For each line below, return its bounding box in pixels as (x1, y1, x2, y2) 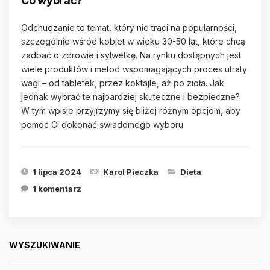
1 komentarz (33, 184, 81, 193)
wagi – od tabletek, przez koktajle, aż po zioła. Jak (21, 78, 224, 88)
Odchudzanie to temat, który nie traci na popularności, (21, 22, 237, 33)
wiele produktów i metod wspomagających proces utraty (21, 64, 247, 74)
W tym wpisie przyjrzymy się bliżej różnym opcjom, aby (21, 105, 240, 116)
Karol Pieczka (103, 167, 159, 177)
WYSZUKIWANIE (9, 240, 80, 250)
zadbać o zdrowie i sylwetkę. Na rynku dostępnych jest (21, 50, 241, 60)
